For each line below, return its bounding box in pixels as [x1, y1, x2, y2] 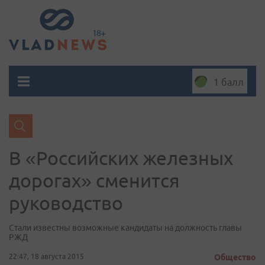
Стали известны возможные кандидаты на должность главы [9, 223, 242, 232]
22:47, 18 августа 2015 [9, 253, 84, 260]
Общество [214, 253, 256, 262]
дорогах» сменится [9, 170, 180, 191]
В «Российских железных [9, 147, 233, 169]
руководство [9, 192, 123, 214]
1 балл [214, 77, 244, 88]
